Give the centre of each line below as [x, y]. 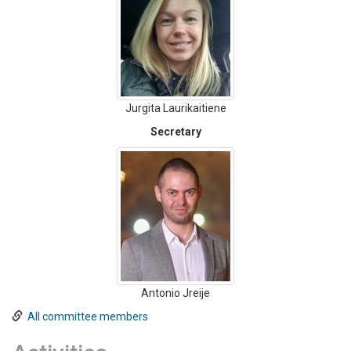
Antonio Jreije [175, 293]
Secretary [175, 132]
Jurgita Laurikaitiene [175, 108]
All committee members [88, 317]
